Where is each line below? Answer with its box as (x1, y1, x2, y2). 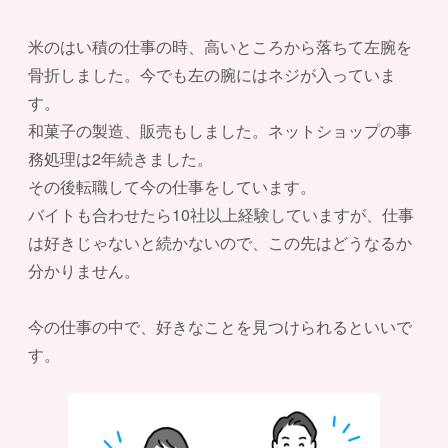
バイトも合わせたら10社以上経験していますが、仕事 (28, 203, 414, 227)
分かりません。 (28, 259, 140, 283)
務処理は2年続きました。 (28, 147, 213, 171)
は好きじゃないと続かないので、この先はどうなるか (28, 231, 412, 255)
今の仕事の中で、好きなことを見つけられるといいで (28, 315, 412, 339)
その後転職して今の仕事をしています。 (28, 175, 316, 199)
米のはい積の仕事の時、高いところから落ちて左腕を (28, 35, 412, 59)
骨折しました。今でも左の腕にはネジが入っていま (28, 63, 396, 87)
